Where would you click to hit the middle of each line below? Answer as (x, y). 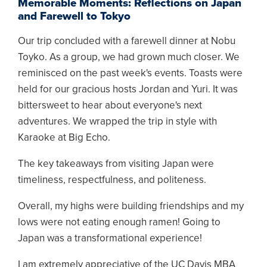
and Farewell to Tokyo (74, 16)
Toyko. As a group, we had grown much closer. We (129, 57)
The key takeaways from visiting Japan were (116, 164)
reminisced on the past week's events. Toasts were (130, 73)
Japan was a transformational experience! (110, 238)
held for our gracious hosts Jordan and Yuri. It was (128, 89)
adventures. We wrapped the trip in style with (117, 122)
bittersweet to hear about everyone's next (110, 105)
